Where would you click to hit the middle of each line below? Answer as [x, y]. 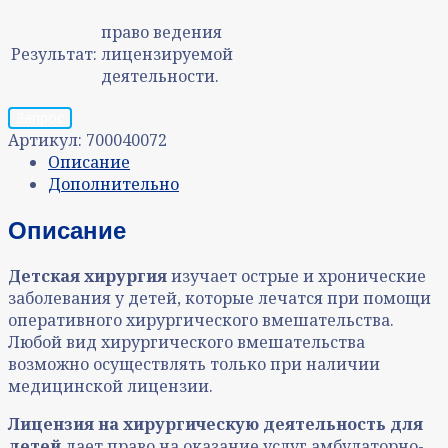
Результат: [54, 53]
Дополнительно [113, 183]
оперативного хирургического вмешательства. [201, 319]
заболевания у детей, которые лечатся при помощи [219, 297]
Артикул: [47, 139]
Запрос [40, 117]
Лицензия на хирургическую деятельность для [215, 423]
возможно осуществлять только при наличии [194, 363]
